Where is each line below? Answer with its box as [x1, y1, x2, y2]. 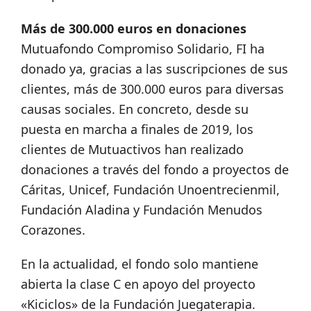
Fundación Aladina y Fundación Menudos [21, 201, 262, 219]
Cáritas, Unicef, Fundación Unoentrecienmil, [21, 181, 280, 199]
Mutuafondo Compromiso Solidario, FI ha [21, 40, 264, 58]
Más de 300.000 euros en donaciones [21, 20, 246, 37]
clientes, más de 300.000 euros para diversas [21, 81, 284, 98]
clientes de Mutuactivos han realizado [21, 141, 244, 158]
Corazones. [21, 221, 85, 239]
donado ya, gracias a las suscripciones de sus [21, 60, 288, 78]
